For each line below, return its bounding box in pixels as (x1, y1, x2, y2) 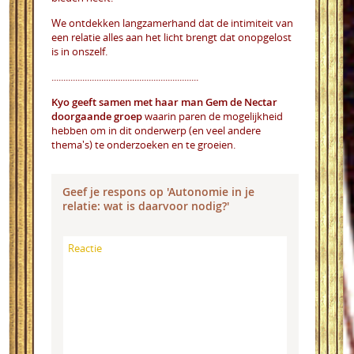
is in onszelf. (51, 43, 110, 58)
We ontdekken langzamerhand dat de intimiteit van (51, 15, 293, 30)
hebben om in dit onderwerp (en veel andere (51, 122, 261, 137)
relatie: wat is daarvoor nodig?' (62, 198, 229, 213)
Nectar (244, 94, 277, 109)
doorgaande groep (51, 108, 142, 123)
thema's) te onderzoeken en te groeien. (51, 137, 235, 152)
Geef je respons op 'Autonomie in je (62, 183, 254, 199)
